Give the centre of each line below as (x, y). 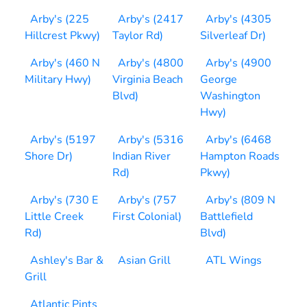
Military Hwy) (58, 79)
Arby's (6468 (238, 140)
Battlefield (226, 217)
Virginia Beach (148, 79)
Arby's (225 (60, 19)
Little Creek (54, 217)
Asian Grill (144, 260)
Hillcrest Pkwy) (62, 36)
